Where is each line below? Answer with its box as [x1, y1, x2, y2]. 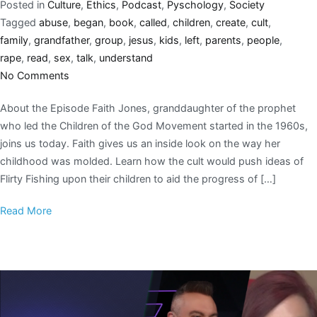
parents [205, 33, 241, 46]
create [216, 16, 246, 28]
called [139, 16, 167, 28]
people [247, 33, 279, 46]
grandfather [34, 33, 89, 46]
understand [99, 51, 153, 64]
